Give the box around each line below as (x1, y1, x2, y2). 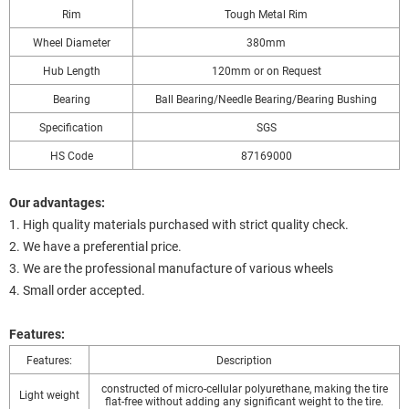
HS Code (49, 147, 93, 163)
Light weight (19, 386, 79, 402)
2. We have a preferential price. (9, 236, 182, 255)
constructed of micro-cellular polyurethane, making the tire (100, 380, 388, 395)
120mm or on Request (211, 62, 321, 78)
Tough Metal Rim (225, 5, 308, 21)
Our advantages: (9, 193, 105, 211)
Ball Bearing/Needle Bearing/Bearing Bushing (155, 90, 377, 106)
